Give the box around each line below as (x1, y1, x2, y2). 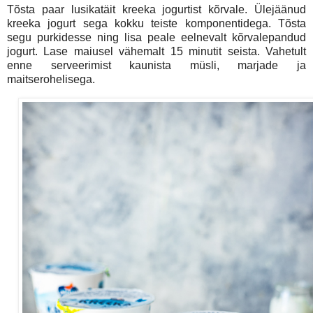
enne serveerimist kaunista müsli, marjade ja (7, 59, 306, 72)
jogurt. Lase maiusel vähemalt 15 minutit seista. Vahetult (7, 45, 306, 58)
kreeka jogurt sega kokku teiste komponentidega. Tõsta (7, 17, 306, 30)
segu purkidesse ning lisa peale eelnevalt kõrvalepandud (7, 31, 306, 44)
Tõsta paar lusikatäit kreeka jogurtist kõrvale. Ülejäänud (7, 3, 306, 16)
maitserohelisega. (7, 73, 98, 86)
